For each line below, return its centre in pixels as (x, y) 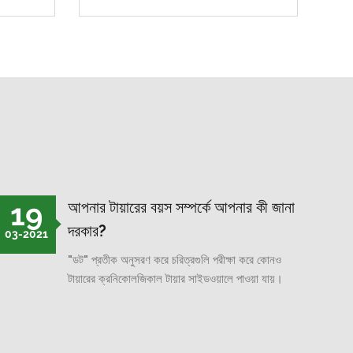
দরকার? (87, 230)
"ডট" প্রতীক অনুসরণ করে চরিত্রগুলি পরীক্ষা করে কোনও (174, 260)
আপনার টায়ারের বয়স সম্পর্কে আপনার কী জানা (181, 207)
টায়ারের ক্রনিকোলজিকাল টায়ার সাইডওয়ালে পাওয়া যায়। (175, 279)
